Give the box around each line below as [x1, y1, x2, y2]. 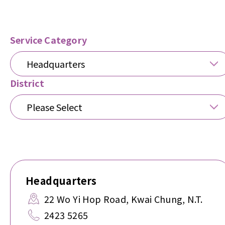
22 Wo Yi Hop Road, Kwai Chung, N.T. [44, 192, 203, 205]
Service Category [10, 33, 87, 46]
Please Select [27, 100, 82, 114]
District [10, 76, 45, 89]
